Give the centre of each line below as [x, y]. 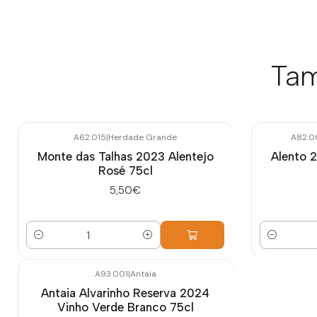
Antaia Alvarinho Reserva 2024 [125, 293]
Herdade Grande [143, 137]
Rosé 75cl [125, 170]
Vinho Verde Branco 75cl [125, 307]
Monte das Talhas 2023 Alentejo [125, 156]
